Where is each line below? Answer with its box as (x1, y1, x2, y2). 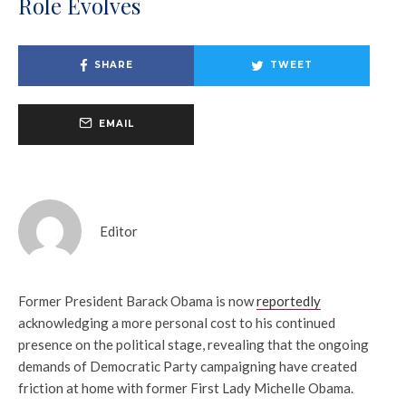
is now (213, 292, 256, 309)
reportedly (256, 292, 321, 309)
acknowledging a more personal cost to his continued (18, 314, 335, 331)
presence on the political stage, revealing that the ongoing (18, 335, 369, 353)
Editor (100, 222, 138, 239)
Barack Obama (126, 292, 213, 309)
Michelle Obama (254, 379, 351, 396)
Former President (18, 292, 126, 309)
